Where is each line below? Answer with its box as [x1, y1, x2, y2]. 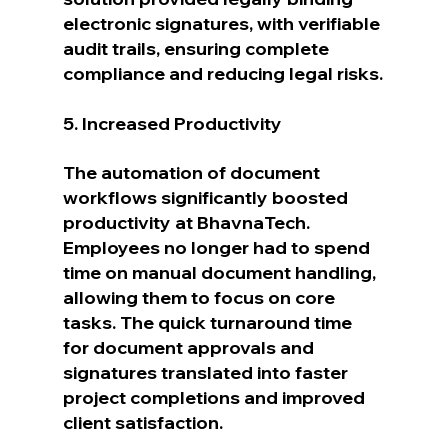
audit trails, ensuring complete [62, 36, 333, 60]
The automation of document [62, 160, 324, 184]
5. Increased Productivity [62, 111, 282, 135]
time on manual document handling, [62, 260, 380, 284]
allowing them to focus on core [62, 285, 339, 309]
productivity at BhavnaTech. [62, 210, 314, 234]
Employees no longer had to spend [62, 235, 374, 259]
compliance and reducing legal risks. [62, 61, 383, 85]
